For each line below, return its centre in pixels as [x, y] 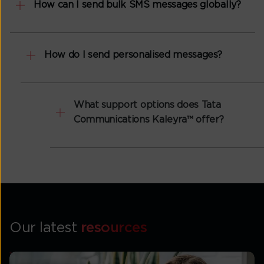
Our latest [45, 228]
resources [114, 228]
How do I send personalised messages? [122, 55]
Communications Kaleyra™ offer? [108, 120]
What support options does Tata [107, 105]
